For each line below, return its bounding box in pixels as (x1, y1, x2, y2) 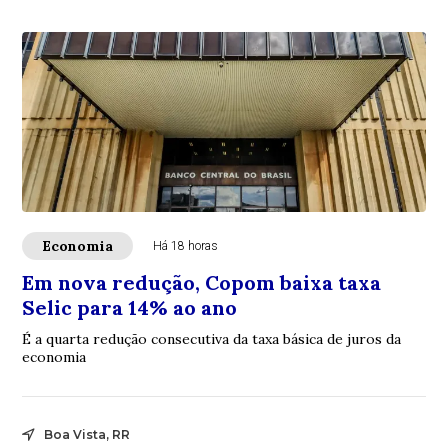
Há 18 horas (153, 239, 219, 253)
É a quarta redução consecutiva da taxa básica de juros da (22, 330, 402, 348)
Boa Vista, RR (44, 427, 131, 442)
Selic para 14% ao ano (22, 295, 238, 320)
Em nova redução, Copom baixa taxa (22, 270, 382, 295)
